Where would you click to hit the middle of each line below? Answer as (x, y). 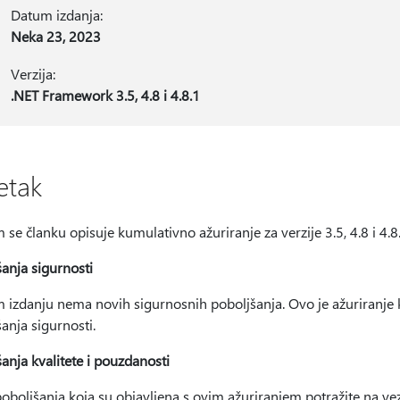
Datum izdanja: (57, 15)
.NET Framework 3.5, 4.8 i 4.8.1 (106, 95)
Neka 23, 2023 (56, 36)
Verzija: (33, 74)
